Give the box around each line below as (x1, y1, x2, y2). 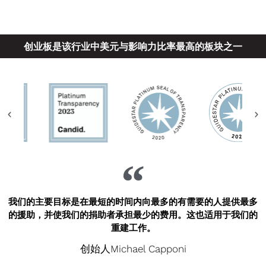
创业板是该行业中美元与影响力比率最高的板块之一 (24, 39, 242, 53)
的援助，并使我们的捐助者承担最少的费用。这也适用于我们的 (8, 210, 258, 221)
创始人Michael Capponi (80, 243, 186, 255)
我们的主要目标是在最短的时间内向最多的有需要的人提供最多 (8, 197, 258, 208)
